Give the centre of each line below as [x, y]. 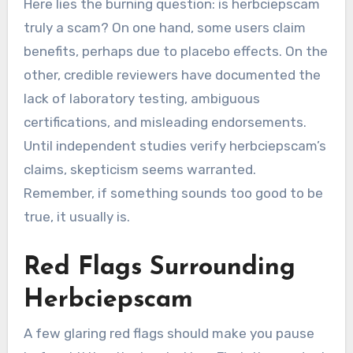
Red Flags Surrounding [159, 268]
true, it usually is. [76, 216]
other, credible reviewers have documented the [172, 74]
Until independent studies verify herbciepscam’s [175, 145]
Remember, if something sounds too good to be [173, 193]
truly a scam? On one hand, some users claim [164, 27]
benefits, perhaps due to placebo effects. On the [175, 51]
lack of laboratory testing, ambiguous [141, 98]
